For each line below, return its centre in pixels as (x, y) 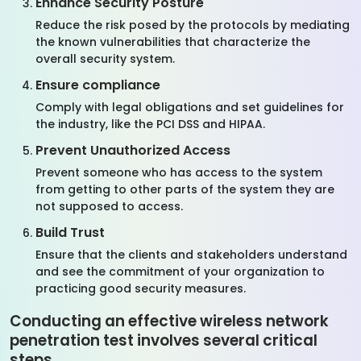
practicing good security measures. (144, 288)
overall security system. (105, 59)
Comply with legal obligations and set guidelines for (190, 107)
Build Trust (70, 232)
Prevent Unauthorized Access (133, 150)
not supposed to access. (109, 206)
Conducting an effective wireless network (169, 321)
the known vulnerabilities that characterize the (173, 42)
